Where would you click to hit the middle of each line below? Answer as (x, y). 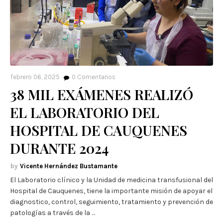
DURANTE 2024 (59, 148)
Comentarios (96, 77)
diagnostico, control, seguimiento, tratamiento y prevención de (111, 202)
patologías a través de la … (53, 213)
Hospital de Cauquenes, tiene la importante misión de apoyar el (111, 191)
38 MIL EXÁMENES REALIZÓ (102, 95)
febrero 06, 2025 (35, 77)
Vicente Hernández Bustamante (69, 166)
